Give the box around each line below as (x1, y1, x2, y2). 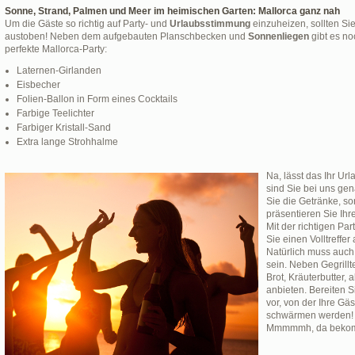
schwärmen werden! (266, 310, 353, 321)
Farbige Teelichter (17, 108, 94, 119)
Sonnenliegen (248, 31, 309, 42)
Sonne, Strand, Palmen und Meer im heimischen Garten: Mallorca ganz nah (5, 6, 340, 17)
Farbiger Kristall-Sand (17, 122, 111, 133)
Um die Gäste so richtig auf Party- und (5, 18, 170, 29)
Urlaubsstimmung (170, 18, 250, 29)
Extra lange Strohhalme (17, 136, 118, 147)
